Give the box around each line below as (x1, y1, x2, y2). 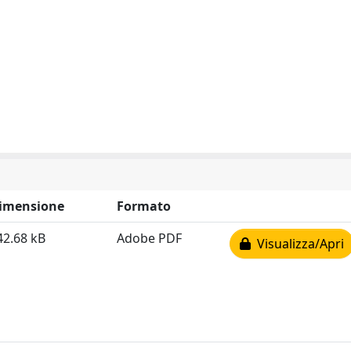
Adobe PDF (117, 230, 182, 247)
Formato (117, 197, 171, 215)
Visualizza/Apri (251, 235, 344, 252)
